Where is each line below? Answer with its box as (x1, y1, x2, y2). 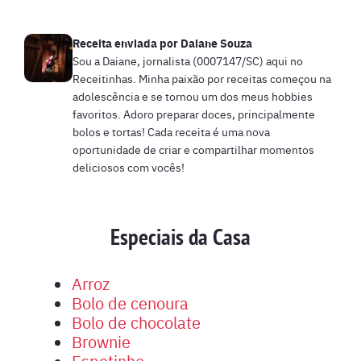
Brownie (72, 330, 131, 352)
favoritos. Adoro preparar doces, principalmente (73, 105, 315, 122)
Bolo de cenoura (72, 291, 189, 313)
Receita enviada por (73, 34, 180, 51)
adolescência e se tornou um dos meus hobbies (73, 87, 313, 104)
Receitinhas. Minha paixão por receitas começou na (73, 69, 331, 86)
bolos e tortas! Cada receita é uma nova (73, 122, 270, 139)
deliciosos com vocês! (73, 158, 185, 175)
